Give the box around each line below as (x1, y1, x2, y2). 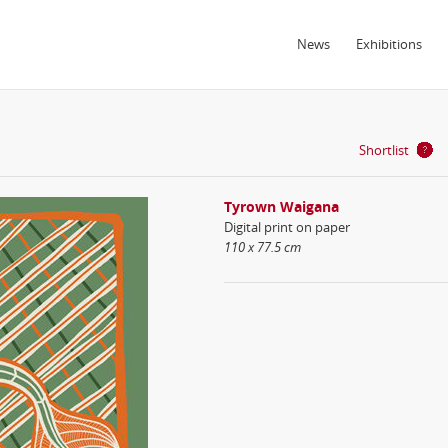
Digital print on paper (223, 218, 350, 236)
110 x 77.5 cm (223, 238, 301, 256)
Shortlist (358, 141, 409, 159)
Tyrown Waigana (223, 197, 339, 216)
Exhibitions (355, 35, 422, 53)
